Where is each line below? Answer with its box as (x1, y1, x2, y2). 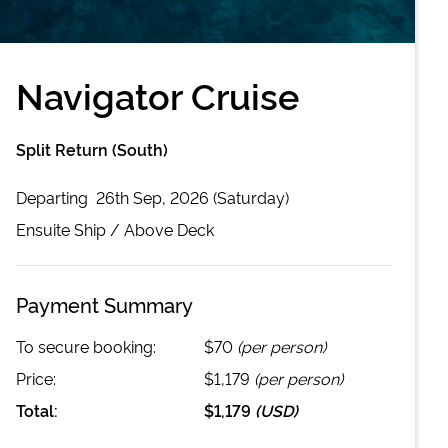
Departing (16, 185, 92, 208)
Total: (16, 398, 58, 421)
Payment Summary (16, 289, 193, 318)
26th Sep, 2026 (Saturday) (96, 185, 289, 208)
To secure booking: (16, 334, 156, 357)
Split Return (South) (16, 137, 168, 160)
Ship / (70, 217, 124, 240)
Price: (16, 366, 56, 389)
